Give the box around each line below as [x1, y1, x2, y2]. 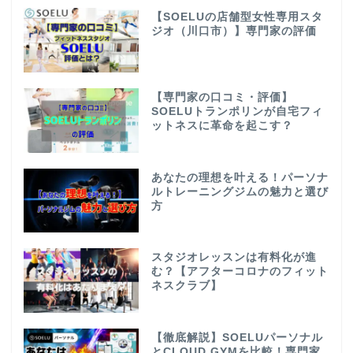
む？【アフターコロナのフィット [150, 266, 329, 278]
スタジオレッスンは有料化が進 [150, 251, 317, 264]
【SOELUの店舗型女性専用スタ [150, 10, 323, 23]
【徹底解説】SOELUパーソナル [150, 332, 323, 344]
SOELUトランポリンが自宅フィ [150, 105, 323, 117]
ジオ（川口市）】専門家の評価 [150, 24, 317, 37]
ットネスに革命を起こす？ [150, 119, 293, 132]
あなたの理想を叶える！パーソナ [150, 171, 329, 184]
